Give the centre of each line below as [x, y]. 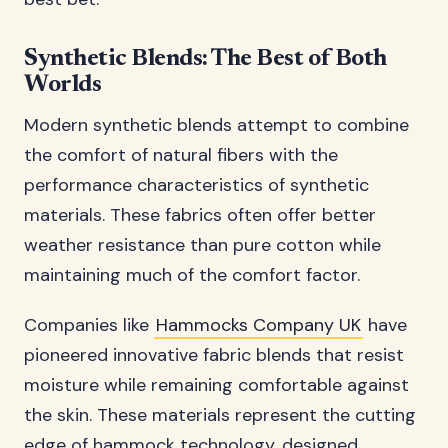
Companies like [89, 325]
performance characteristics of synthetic [196, 185]
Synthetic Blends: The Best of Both [205, 59]
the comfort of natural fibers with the [181, 155]
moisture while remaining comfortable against [216, 385]
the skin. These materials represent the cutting [220, 415]
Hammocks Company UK [258, 325]
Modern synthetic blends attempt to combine [216, 125]
